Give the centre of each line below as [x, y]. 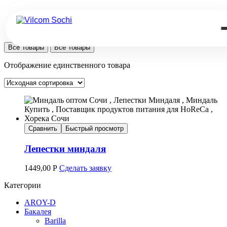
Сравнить [43, 128]
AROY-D [40, 203]
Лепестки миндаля [65, 148]
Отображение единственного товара [67, 65]
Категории [23, 185]
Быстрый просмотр [94, 128]
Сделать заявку [85, 168]
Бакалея [38, 212]
